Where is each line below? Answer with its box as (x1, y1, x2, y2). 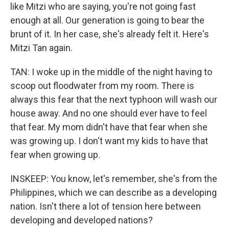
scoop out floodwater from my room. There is (10, 80, 194, 91)
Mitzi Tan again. (10, 42, 73, 53)
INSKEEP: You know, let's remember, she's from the (10, 173, 217, 184)
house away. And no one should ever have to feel (10, 108, 207, 119)
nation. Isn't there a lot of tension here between (10, 201, 201, 212)
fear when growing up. (10, 149, 100, 160)
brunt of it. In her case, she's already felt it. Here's (10, 29, 209, 39)
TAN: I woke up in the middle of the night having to (10, 66, 212, 77)
